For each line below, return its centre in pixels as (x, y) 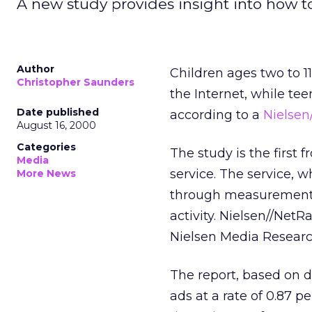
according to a (217, 115)
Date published (58, 112)
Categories (46, 147)
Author (36, 69)
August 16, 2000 (56, 125)
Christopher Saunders (76, 82)
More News (46, 173)
